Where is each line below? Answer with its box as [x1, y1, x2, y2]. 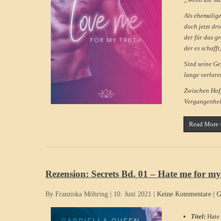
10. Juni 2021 [113, 190, 151, 198]
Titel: [191, 212, 207, 220]
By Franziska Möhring [45, 190, 108, 198]
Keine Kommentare [157, 190, 211, 198]
